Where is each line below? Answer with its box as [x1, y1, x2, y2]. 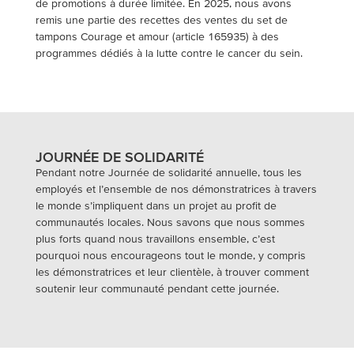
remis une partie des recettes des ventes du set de [35, 13, 288, 26]
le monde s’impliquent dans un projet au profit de [35, 199, 277, 212]
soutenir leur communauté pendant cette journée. [35, 282, 279, 295]
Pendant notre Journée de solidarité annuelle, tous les [35, 166, 302, 179]
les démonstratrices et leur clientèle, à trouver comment [35, 265, 309, 278]
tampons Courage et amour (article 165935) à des [35, 30, 279, 43]
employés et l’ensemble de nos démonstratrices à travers [35, 183, 317, 195]
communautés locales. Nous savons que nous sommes [35, 216, 305, 228]
